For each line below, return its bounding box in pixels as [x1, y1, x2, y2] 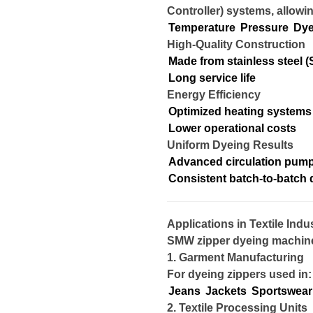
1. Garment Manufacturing [167, 252, 304, 263]
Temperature [168, 22, 235, 34]
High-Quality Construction [167, 38, 305, 50]
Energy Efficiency [167, 89, 261, 101]
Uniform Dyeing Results [167, 139, 293, 151]
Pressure [240, 22, 289, 34]
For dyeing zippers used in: [167, 268, 312, 280]
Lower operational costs [168, 122, 296, 134]
